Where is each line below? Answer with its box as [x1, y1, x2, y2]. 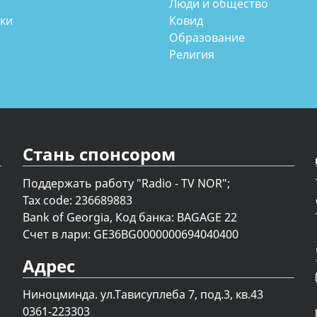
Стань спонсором [23, 142, 176, 166]
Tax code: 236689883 [23, 192, 133, 208]
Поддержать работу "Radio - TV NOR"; [23, 175, 231, 191]
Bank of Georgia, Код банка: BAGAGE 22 [23, 209, 238, 225]
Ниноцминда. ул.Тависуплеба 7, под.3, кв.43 [23, 286, 264, 302]
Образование [168, 30, 245, 46]
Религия [168, 47, 214, 63]
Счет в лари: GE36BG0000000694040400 [23, 226, 239, 242]
